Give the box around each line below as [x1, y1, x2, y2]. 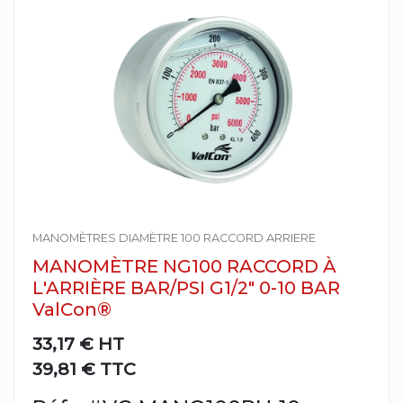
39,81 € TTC [32, 358, 136, 380]
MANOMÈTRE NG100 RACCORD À [32, 255, 336, 277]
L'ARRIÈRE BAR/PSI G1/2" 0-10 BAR [32, 277, 340, 299]
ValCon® [32, 299, 112, 320]
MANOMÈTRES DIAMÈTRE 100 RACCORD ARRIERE [32, 231, 316, 245]
